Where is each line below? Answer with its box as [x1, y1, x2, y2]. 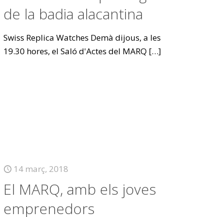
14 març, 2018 [14, 163, 69, 174]
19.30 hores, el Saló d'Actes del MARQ [3, 46, 147, 57]
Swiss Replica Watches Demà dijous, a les [3, 32, 161, 43]
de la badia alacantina [3, 4, 143, 24]
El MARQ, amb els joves [3, 179, 156, 199]
